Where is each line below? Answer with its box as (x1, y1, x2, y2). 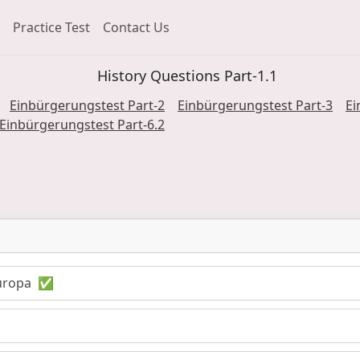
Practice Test (13, 18, 90, 36)
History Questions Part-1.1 (96, 65, 277, 85)
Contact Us (103, 18, 170, 36)
